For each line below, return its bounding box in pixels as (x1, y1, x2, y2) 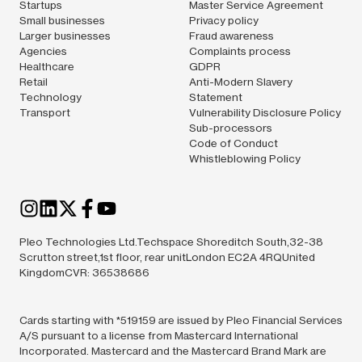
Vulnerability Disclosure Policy (189, 106, 341, 120)
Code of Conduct (189, 137, 278, 150)
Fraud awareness (189, 29, 274, 43)
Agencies (19, 44, 67, 58)
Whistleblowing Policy (189, 152, 301, 166)
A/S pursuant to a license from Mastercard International (19, 329, 298, 343)
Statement (189, 90, 242, 104)
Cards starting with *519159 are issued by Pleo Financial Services (19, 314, 343, 327)
